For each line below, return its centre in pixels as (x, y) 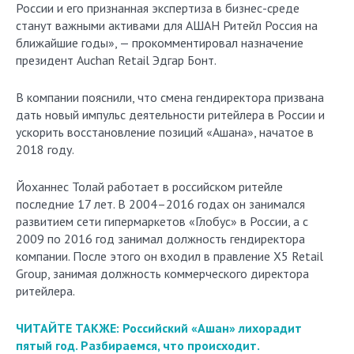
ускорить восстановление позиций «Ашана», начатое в (165, 132)
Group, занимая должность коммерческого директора (162, 274)
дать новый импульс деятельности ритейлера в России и (170, 115)
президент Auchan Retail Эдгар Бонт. (116, 60)
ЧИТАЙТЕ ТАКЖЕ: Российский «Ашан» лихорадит (159, 328)
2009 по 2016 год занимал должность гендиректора (160, 239)
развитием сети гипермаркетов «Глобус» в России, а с (162, 222)
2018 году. (45, 150)
